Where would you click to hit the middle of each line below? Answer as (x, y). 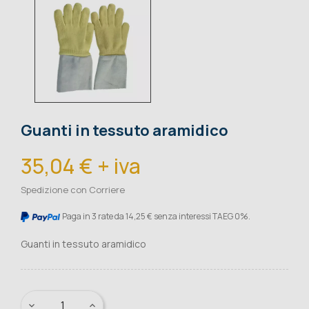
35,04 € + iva (81, 166)
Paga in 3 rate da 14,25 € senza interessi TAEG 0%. (156, 217)
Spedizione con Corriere (73, 190)
